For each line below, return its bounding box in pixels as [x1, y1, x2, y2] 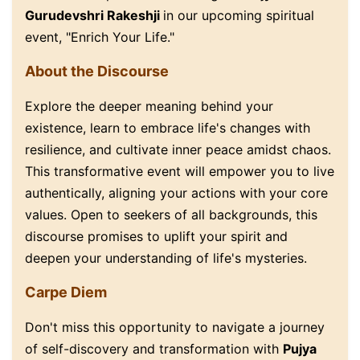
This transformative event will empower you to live [25, 163, 334, 180]
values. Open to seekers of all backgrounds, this [25, 207, 317, 223]
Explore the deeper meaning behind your [25, 98, 273, 115]
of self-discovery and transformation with [25, 341, 283, 358]
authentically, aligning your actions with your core [25, 185, 328, 202]
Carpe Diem [25, 284, 107, 301]
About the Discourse [25, 63, 169, 80]
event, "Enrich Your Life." [25, 29, 174, 46]
